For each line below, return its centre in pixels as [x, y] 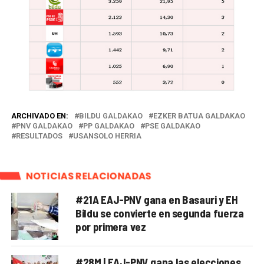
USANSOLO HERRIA [107, 136]
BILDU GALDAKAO [110, 115]
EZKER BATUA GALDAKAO [199, 115]
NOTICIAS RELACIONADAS [88, 176]
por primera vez [111, 226]
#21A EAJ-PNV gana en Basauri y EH [157, 199]
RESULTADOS [39, 136]
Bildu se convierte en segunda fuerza [160, 213]
